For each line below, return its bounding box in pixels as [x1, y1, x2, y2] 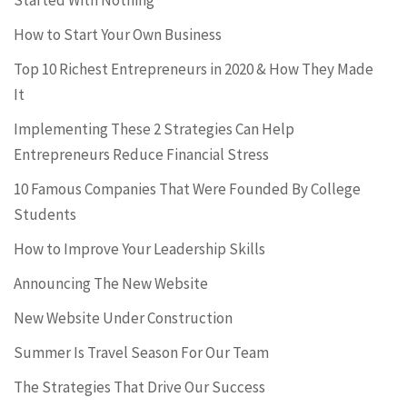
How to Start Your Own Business [14, 25, 222, 45]
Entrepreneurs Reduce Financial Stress [14, 144, 269, 164]
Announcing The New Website [14, 273, 208, 293]
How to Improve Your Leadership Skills [14, 239, 265, 259]
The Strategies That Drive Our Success [14, 377, 265, 397]
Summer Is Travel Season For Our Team [14, 342, 269, 362]
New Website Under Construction [14, 308, 233, 328]
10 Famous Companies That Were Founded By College [14, 179, 361, 199]
